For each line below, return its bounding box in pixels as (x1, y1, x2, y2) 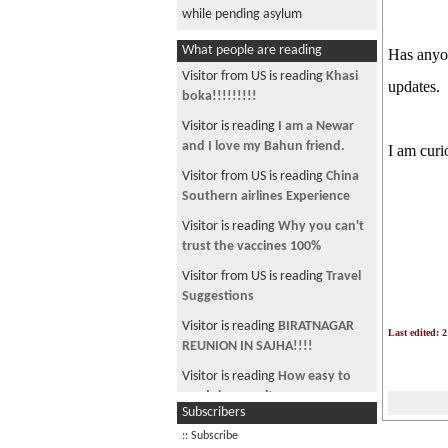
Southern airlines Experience (182, 189, 350, 204)
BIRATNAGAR (278, 319, 354, 334)
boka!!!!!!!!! (182, 89, 257, 104)
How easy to (278, 369, 351, 384)
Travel (326, 269, 361, 284)
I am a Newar (278, 119, 354, 134)
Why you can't (278, 219, 364, 234)
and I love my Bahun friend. (182, 139, 345, 154)
